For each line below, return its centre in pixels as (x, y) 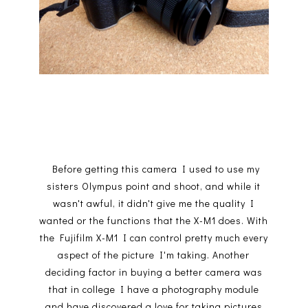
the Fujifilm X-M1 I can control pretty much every (154, 238)
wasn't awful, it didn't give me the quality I (154, 203)
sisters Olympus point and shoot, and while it (154, 186)
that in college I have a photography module (154, 289)
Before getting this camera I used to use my (154, 169)
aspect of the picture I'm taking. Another (154, 255)
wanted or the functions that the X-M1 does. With (154, 221)
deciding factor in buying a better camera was (154, 272)
